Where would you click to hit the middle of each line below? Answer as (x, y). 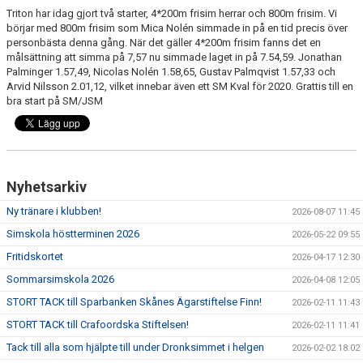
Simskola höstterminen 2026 (73, 234)
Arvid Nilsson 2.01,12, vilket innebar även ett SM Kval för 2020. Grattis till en (180, 86)
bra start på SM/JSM (55, 101)
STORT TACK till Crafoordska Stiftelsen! (98, 325)
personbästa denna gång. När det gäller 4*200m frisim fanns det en (164, 43)
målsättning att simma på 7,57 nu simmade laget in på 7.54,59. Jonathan (174, 57)
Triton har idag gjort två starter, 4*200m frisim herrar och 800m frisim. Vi (172, 13)
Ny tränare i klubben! (54, 211)
